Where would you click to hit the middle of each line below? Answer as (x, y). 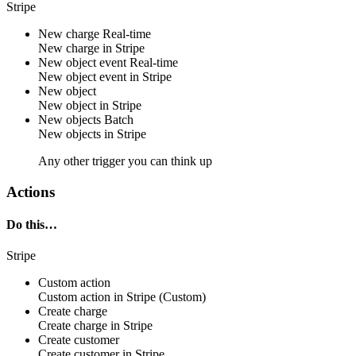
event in (119, 77)
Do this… (32, 224)
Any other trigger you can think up (125, 161)
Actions (31, 192)
